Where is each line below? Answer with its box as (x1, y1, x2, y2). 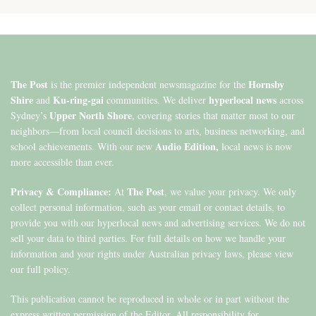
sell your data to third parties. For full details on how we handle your (11, 231, 286, 245)
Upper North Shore (49, 108, 132, 123)
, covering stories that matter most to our (132, 109, 295, 123)
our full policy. (11, 262, 71, 276)
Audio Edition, (155, 139, 219, 154)
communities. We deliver (104, 93, 209, 107)
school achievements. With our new (11, 140, 155, 154)
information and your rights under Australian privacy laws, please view (11, 247, 293, 261)
